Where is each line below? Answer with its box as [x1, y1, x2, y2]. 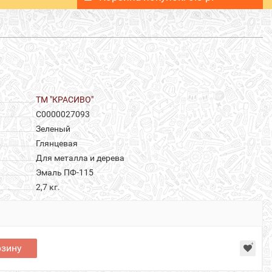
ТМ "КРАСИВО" [36, 94, 93, 104]
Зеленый [36, 123, 70, 134]
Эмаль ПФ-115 [36, 167, 93, 177]
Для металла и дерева [36, 152, 124, 163]
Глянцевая [36, 138, 78, 148]
